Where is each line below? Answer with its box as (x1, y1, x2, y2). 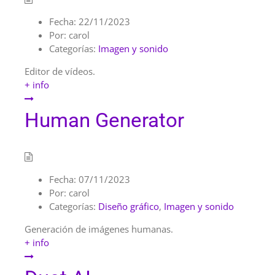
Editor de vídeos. (25, 65, 95, 78)
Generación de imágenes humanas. (25, 222, 173, 235)
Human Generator (25, 108, 184, 133)
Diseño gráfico (98, 199, 159, 212)
